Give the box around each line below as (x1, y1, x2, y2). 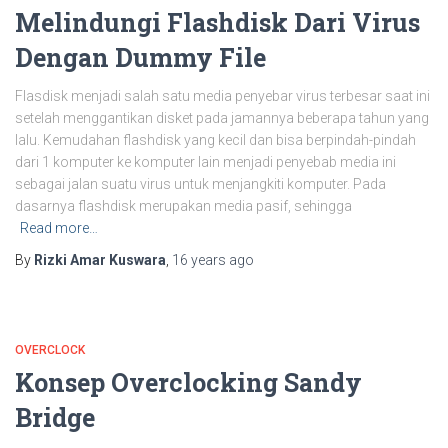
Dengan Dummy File (15, 40, 266, 74)
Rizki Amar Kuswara (34, 251, 166, 268)
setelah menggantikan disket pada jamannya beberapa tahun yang (15, 109, 429, 126)
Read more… (20, 219, 98, 236)
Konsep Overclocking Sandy (15, 365, 362, 399)
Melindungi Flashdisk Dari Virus (15, 5, 420, 39)
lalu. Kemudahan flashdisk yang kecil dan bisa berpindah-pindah (15, 131, 416, 148)
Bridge (15, 400, 95, 434)
